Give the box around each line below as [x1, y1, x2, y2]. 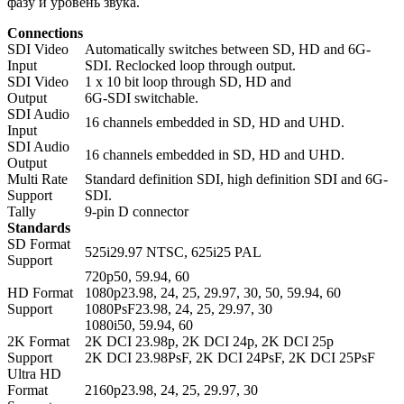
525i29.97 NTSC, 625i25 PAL [85, 244, 262, 261]
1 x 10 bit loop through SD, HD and [85, 74, 291, 90]
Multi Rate [7, 171, 68, 188]
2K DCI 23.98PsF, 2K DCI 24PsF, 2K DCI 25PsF [85, 350, 375, 366]
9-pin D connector [85, 204, 188, 220]
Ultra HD [7, 366, 61, 382]
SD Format [7, 236, 70, 252]
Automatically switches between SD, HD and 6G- [85, 41, 371, 58]
